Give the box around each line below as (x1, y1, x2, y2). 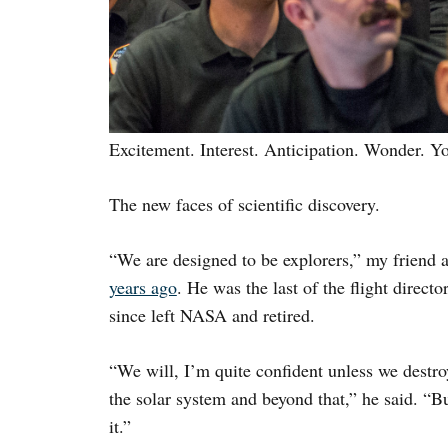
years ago (108, 274, 177, 299)
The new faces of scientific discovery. (108, 191, 380, 216)
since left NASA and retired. (108, 302, 315, 327)
